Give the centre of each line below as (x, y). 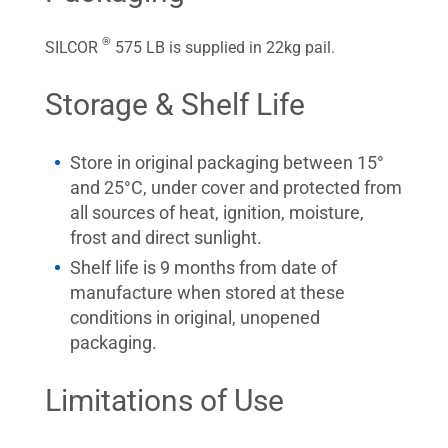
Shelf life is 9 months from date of (203, 267)
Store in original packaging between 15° (227, 162)
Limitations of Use (164, 400)
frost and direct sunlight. (166, 237)
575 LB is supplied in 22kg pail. (223, 47)
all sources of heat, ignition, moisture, (217, 212)
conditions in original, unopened (195, 317)
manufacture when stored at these (207, 292)
